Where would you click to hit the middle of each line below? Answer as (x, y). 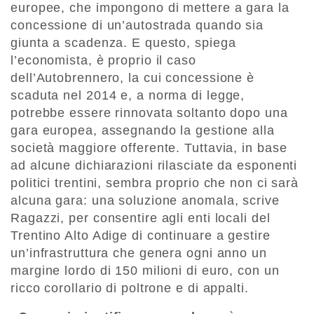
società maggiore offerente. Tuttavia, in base (149, 148)
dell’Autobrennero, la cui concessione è (133, 78)
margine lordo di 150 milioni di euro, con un (145, 271)
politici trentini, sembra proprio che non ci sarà (155, 183)
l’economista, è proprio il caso (103, 61)
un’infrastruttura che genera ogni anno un (139, 253)
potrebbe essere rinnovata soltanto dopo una (149, 113)
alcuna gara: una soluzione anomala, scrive (145, 201)
